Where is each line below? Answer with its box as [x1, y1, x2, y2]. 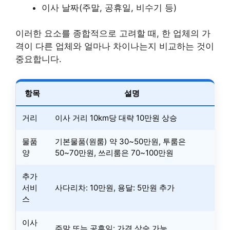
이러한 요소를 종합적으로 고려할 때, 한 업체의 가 [15, 28, 210, 39]
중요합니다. [15, 54, 62, 65]
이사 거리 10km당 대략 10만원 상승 [55, 112, 177, 123]
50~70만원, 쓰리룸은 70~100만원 [55, 147, 174, 158]
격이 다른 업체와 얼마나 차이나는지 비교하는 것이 [15, 41, 214, 52]
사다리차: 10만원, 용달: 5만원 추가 [55, 182, 175, 193]
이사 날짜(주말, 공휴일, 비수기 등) [42, 2, 177, 13]
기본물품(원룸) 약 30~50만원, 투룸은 [55, 136, 186, 146]
